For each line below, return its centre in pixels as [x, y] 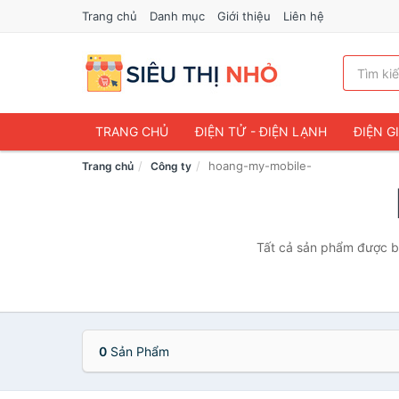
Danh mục [177, 16]
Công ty [171, 166]
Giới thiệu [244, 16]
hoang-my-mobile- [260, 166]
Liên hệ [304, 16]
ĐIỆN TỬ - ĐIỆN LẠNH [261, 131]
